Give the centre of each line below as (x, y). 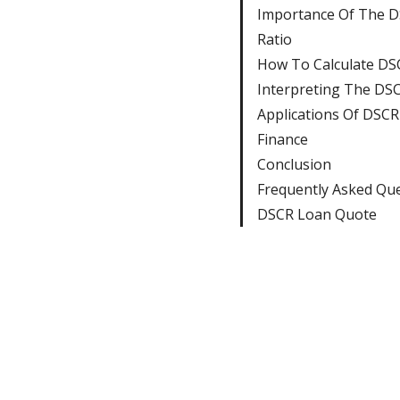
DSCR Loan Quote (317, 214)
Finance (282, 139)
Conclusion (294, 164)
